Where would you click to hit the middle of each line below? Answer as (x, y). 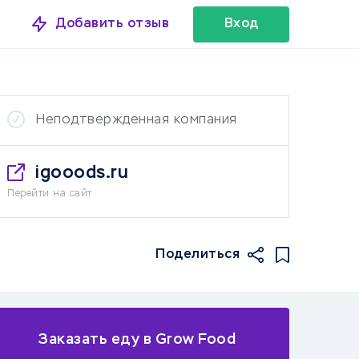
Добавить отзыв (113, 24)
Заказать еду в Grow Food (137, 339)
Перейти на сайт (50, 194)
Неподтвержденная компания (137, 120)
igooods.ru (82, 173)
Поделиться (198, 254)
